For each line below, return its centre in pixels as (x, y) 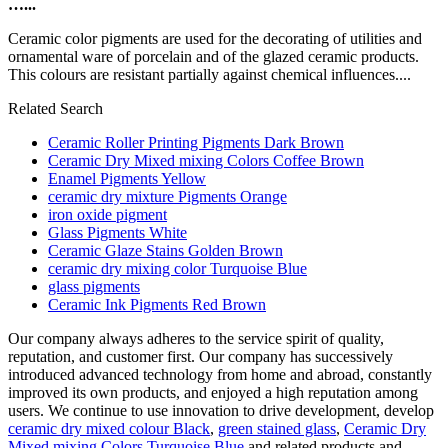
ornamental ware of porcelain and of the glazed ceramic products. (213, 56)
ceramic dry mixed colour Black (109, 428)
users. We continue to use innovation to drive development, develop (221, 410)
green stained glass (277, 428)
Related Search (55, 108)
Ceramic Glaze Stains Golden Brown (165, 250)
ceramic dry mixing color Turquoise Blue (177, 268)
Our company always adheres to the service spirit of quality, (196, 338)
